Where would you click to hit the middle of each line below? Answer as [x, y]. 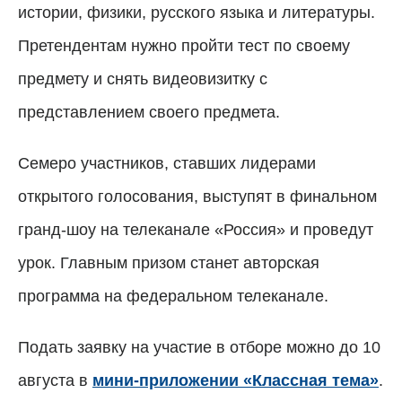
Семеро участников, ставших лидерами [167, 163]
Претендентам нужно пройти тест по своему [184, 45]
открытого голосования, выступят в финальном [197, 196]
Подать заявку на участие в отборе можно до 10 [199, 347]
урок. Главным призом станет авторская [169, 262]
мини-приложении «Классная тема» [236, 380]
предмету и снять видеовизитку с [143, 79]
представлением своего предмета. [149, 112]
